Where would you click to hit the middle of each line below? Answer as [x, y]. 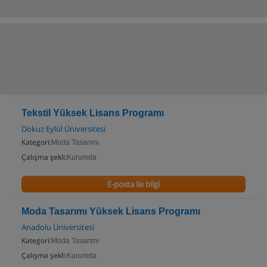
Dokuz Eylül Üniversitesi [63, 129]
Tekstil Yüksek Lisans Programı [93, 113]
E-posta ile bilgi [133, 184]
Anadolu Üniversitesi [58, 227]
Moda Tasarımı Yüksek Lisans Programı [111, 211]
